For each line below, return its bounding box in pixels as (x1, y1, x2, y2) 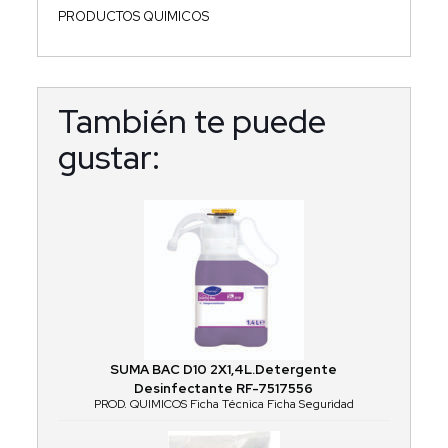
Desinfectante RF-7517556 (134, 380, 314, 398)
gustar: (57, 135, 160, 180)
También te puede (57, 99, 326, 144)
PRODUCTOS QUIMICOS (57, 8, 209, 26)
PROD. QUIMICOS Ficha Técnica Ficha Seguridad (93, 396, 354, 413)
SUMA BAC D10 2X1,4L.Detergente (110, 361, 338, 379)
